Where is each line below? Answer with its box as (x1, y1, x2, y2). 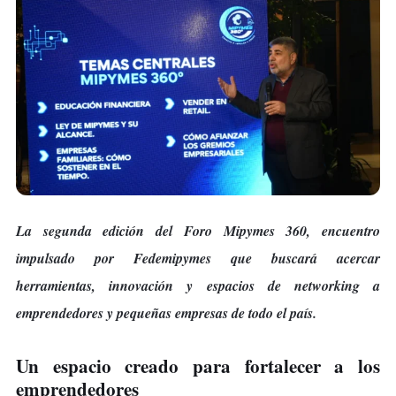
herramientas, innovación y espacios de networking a (16, 275, 380, 295)
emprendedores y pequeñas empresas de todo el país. (16, 302, 316, 323)
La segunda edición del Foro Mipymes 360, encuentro (16, 220, 380, 240)
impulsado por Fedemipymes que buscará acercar (16, 247, 380, 268)
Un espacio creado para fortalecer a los (16, 352, 380, 379)
